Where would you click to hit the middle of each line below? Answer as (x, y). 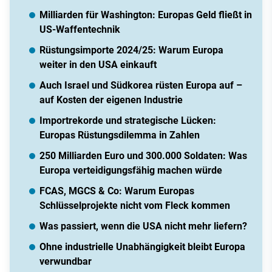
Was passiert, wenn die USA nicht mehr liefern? (143, 226)
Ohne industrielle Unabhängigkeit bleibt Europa (142, 247)
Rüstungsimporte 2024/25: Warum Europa (131, 50)
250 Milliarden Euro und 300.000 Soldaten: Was (143, 156)
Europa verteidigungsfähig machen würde (131, 171)
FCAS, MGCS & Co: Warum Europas (117, 191)
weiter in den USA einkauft (98, 65)
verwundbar (66, 262)
